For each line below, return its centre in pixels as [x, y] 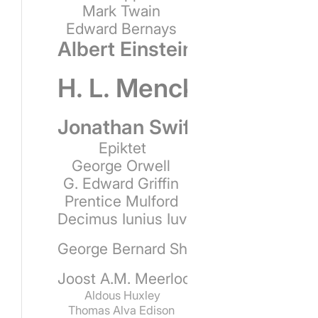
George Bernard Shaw [132, 248]
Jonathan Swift [127, 127]
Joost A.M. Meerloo [124, 278]
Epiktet [122, 147]
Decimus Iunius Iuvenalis [142, 218]
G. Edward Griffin [121, 183]
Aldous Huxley [122, 295]
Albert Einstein [125, 49]
